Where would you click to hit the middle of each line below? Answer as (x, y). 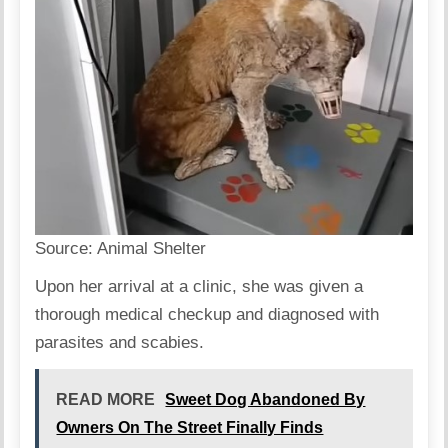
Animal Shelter (152, 249)
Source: (66, 249)
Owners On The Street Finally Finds (190, 428)
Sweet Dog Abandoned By (265, 400)
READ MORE (106, 400)
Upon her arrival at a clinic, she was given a (199, 287)
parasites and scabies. (120, 343)
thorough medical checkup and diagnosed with (207, 315)
